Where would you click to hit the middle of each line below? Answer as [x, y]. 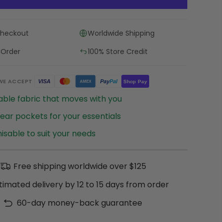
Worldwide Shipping [121, 33]
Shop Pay [135, 82]
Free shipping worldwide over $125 [80, 166]
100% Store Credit [117, 52]
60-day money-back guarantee [80, 203]
